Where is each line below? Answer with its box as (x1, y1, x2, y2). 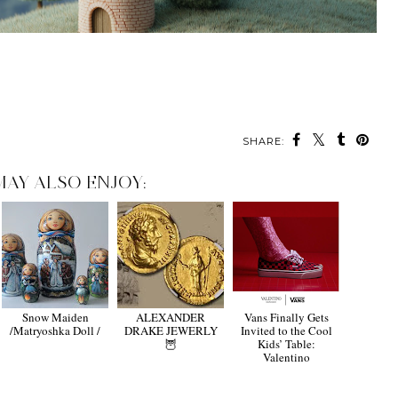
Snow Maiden (21, 308, 89, 325)
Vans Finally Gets (243, 308, 329, 325)
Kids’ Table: (257, 335, 315, 352)
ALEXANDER (136, 308, 206, 325)
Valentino (262, 348, 310, 365)
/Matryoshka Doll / (10, 322, 101, 338)
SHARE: (243, 134, 284, 147)
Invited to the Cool (240, 322, 332, 338)
